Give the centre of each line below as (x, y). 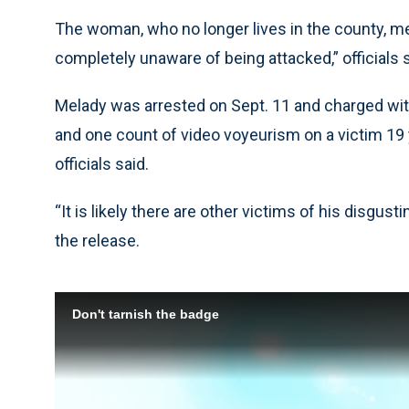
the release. (97, 241)
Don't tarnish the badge (145, 314)
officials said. (102, 164)
